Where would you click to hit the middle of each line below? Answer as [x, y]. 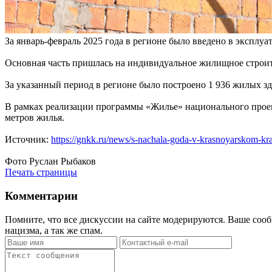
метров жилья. [35, 118]
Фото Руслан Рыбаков [50, 161]
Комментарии [41, 196]
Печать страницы [41, 172]
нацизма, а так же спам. [54, 230]
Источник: [28, 140]
